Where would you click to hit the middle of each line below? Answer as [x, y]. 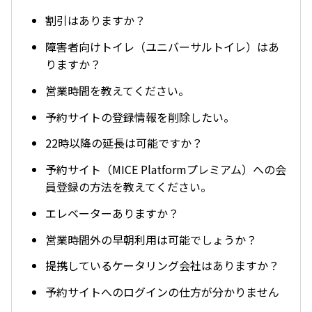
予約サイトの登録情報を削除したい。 [140, 117]
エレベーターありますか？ [112, 213]
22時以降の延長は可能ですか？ [124, 143]
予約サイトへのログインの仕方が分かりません [162, 292]
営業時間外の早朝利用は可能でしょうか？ [151, 239]
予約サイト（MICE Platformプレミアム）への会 [166, 170]
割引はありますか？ [95, 21]
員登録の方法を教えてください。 [128, 187]
